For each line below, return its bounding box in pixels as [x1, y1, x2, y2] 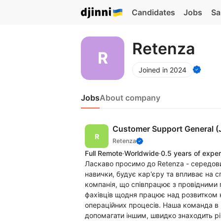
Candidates [131, 7, 175, 17]
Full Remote [85, 149, 122, 157]
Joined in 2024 [139, 65, 186, 74]
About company [100, 93, 160, 103]
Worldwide [124, 149, 159, 157]
